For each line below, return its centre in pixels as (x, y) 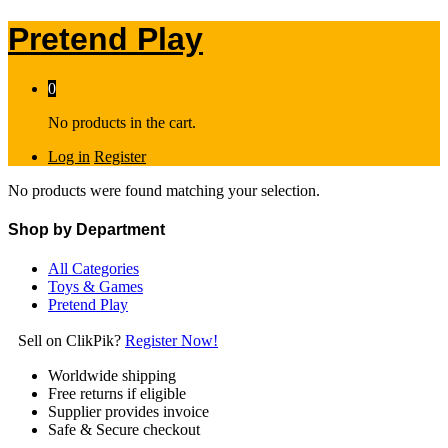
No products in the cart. (122, 122)
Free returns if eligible (117, 394)
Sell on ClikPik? (71, 341)
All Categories (93, 269)
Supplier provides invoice (128, 412)
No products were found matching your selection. (164, 190)
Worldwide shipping (112, 376)
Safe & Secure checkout (124, 430)
